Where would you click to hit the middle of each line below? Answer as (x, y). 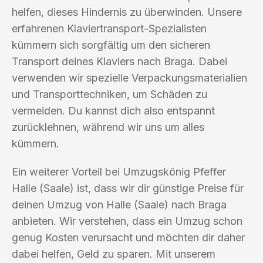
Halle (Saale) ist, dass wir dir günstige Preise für (128, 188)
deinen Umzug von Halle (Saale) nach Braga (119, 204)
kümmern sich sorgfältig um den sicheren (111, 45)
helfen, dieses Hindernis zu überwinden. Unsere (127, 12)
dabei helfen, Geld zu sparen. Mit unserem (114, 254)
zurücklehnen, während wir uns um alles (108, 127)
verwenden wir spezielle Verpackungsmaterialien (129, 77)
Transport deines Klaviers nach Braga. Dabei (119, 61)
